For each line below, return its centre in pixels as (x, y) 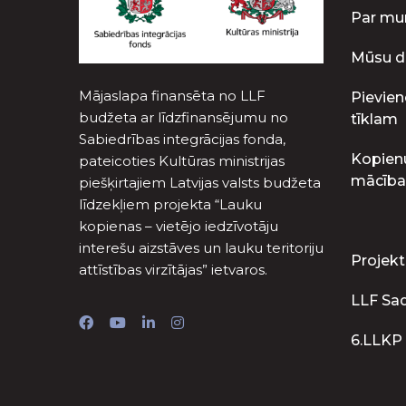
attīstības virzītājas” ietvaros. (173, 269)
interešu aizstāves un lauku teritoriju (201, 247)
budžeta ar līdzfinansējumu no (184, 117)
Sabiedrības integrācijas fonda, (182, 139)
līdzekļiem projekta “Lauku (170, 204)
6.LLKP (377, 340)
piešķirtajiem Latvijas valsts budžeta (200, 182)
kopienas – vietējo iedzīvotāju (179, 226)
